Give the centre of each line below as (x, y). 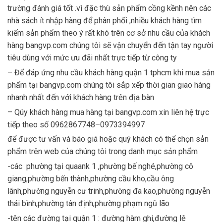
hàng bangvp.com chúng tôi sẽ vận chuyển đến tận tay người (110, 46)
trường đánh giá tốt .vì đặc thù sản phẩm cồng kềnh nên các (109, 8)
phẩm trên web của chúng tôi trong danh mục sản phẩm (103, 152)
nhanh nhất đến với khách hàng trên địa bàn (81, 97)
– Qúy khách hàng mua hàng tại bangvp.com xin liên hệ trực (108, 112)
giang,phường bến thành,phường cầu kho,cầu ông (91, 179)
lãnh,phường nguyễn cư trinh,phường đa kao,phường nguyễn (109, 191)
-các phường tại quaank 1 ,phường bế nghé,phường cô (100, 166)
